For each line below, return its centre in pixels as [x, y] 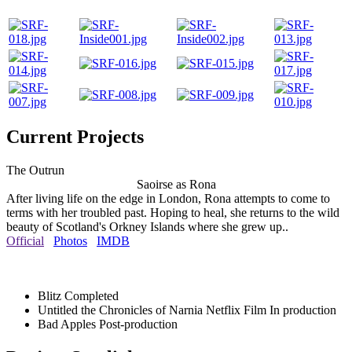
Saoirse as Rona [176, 185]
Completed [92, 296]
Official [25, 241]
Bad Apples [68, 324]
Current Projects [75, 137]
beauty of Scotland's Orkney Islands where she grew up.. [147, 227]
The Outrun [35, 170]
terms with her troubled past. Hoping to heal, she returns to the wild [173, 213]
